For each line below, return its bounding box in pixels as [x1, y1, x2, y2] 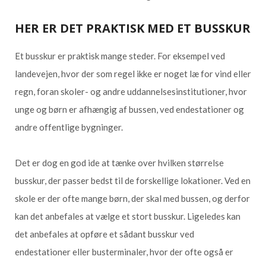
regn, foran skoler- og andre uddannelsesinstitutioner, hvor [15, 86, 247, 97]
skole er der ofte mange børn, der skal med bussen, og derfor [15, 193, 250, 204]
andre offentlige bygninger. [15, 122, 123, 132]
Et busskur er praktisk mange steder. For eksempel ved [15, 50, 225, 61]
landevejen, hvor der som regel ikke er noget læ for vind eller [15, 68, 251, 79]
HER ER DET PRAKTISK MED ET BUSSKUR [15, 20, 251, 36]
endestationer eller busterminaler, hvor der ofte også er [15, 246, 233, 257]
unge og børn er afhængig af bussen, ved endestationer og [15, 104, 244, 115]
